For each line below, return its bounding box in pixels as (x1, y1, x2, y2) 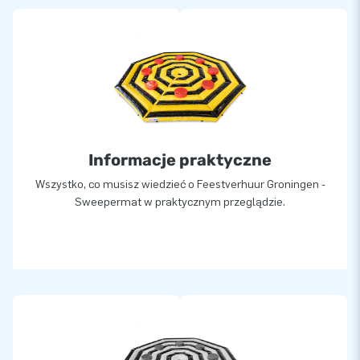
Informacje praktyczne (88, 149, 272, 170)
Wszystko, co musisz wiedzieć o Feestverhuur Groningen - (35, 177, 325, 191)
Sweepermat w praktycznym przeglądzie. (75, 194, 285, 209)
